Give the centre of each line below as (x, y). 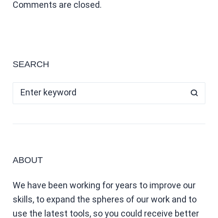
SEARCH (31, 64)
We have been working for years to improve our (104, 185)
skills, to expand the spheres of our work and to (104, 199)
